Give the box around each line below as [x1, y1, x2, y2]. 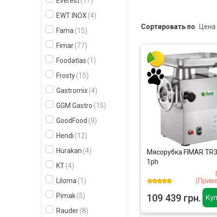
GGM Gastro [56, 102, 93, 109]
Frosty [56, 72, 75, 79]
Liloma [56, 177, 77, 185]
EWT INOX [56, 12, 87, 19]
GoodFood [56, 117, 87, 124]
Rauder [56, 207, 78, 215]
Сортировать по [141, 22, 195, 31]
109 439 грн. [147, 192, 201, 204]
